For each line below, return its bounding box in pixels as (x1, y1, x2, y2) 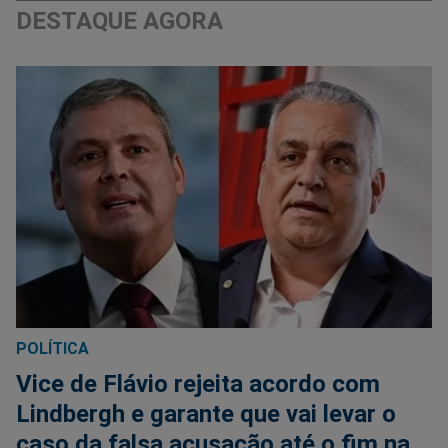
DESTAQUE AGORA (16, 7, 223, 36)
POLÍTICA (16, 338, 89, 358)
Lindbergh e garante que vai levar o (16, 399, 396, 428)
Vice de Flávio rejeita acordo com (16, 369, 380, 398)
